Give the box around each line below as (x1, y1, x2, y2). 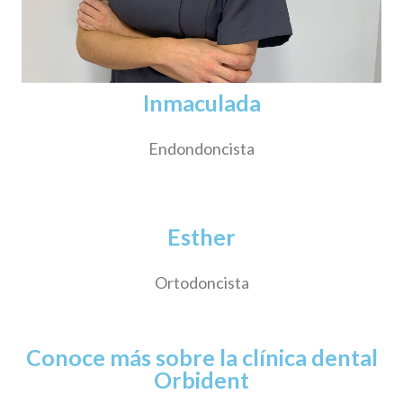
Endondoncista (148, 138, 255, 158)
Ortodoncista (154, 272, 249, 292)
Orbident (154, 365, 249, 393)
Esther (167, 222, 236, 250)
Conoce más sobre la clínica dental (25, 343, 378, 371)
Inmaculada (142, 88, 261, 116)
